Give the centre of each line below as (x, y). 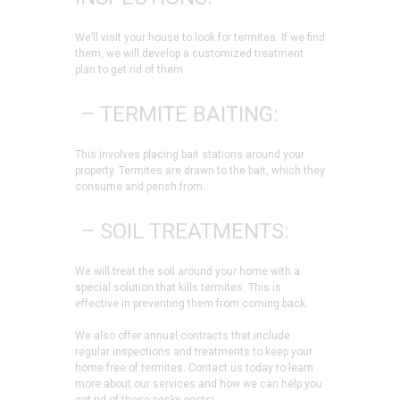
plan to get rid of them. (130, 70)
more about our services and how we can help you (199, 384)
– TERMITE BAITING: (177, 114)
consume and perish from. (140, 186)
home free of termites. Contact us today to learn (194, 368)
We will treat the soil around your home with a (187, 271)
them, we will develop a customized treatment (189, 54)
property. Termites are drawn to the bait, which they (200, 170)
